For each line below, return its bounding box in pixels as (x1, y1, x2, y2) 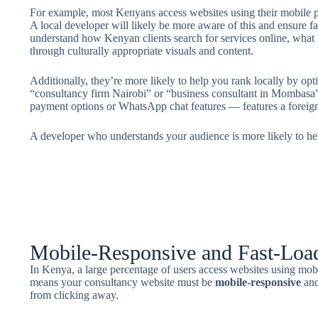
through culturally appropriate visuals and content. (29, 45, 253, 57)
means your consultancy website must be (29, 276, 215, 288)
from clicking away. (29, 289, 119, 301)
